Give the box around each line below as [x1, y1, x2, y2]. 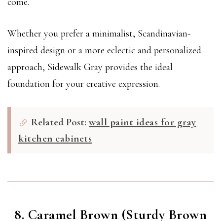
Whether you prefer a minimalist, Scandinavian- [7, 27, 190, 39]
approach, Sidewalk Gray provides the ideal [7, 61, 173, 73]
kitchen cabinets [18, 132, 92, 145]
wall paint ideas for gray [89, 115, 196, 128]
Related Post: [31, 115, 86, 128]
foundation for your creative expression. [7, 77, 160, 90]
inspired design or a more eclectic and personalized [7, 44, 201, 56]
